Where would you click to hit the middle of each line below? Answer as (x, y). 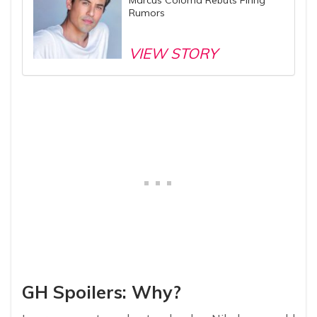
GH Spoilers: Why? (102, 292)
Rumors (147, 12)
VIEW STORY (173, 53)
